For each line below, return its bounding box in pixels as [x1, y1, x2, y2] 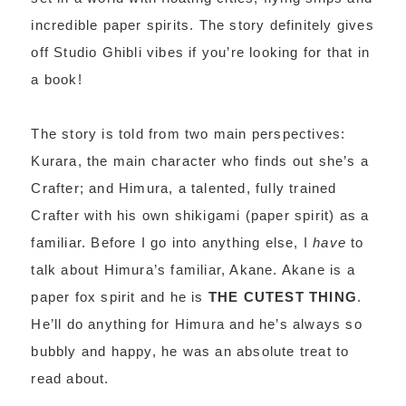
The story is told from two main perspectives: [31, 126, 346, 141]
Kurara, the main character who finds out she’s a [31, 153, 369, 169]
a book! [31, 72, 82, 87]
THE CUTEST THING [208, 289, 357, 304]
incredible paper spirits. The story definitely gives [31, 17, 374, 33]
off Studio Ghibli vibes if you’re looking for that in [31, 44, 370, 60]
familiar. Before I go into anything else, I [31, 235, 314, 250]
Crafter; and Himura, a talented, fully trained [31, 180, 337, 196]
